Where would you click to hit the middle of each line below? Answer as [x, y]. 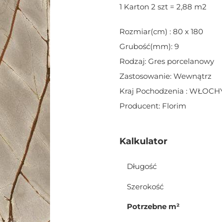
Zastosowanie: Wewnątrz [165, 76]
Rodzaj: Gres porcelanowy [166, 61]
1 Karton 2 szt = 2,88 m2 [163, 7]
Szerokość [145, 186]
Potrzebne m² [153, 207]
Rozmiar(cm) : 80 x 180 [161, 31]
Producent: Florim [153, 106]
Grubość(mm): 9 [149, 46]
